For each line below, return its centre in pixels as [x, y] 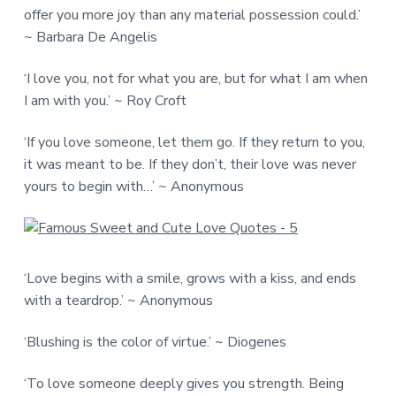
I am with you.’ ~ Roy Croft [105, 100]
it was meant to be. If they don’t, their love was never [190, 164]
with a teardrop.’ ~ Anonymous [118, 300]
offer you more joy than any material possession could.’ [192, 15]
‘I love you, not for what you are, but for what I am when [195, 78]
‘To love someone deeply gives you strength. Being [183, 384]
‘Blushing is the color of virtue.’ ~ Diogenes [155, 343]
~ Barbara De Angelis [90, 37]
